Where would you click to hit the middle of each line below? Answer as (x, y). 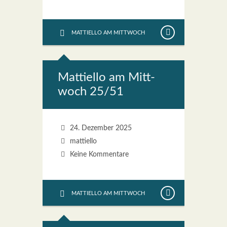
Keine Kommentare (99, 155)
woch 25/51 (91, 92)
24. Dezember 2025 (100, 128)
